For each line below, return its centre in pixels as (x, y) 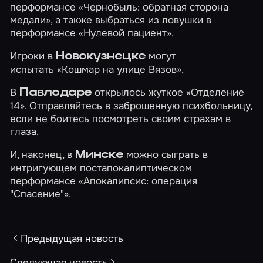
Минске (99, 155)
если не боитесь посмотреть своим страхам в (121, 119)
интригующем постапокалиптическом (101, 168)
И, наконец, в (43, 154)
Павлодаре (57, 93)
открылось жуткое (140, 92)
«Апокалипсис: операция (138, 181)
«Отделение (215, 92)
